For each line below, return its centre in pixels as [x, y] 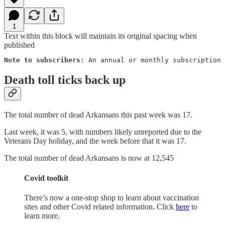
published [19, 45]
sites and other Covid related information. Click [100, 206]
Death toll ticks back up [65, 80]
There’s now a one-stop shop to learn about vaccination [111, 197]
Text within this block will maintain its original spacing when [100, 36]
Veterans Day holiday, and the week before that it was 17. [95, 141]
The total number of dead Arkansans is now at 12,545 [89, 158]
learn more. [42, 215]
